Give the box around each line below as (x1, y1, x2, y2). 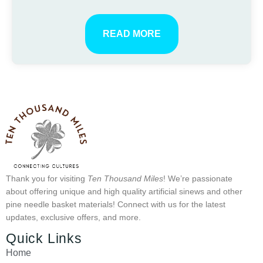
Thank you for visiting (6, 173, 87, 183)
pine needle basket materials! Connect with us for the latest (6, 199, 225, 209)
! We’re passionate (163, 173, 232, 183)
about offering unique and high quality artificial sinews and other (6, 186, 242, 196)
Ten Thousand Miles (87, 173, 163, 183)
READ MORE (102, 29, 161, 39)
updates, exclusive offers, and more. (6, 212, 141, 222)
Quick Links (6, 231, 82, 247)
